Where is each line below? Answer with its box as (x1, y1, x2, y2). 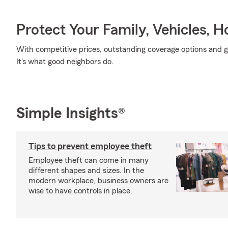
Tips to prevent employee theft (28, 141, 152, 151)
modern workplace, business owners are (28, 177, 168, 185)
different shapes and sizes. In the (28, 166, 144, 175)
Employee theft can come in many (28, 156, 149, 164)
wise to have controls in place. (28, 187, 132, 195)
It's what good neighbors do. (16, 58, 113, 66)
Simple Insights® (16, 106, 125, 121)
